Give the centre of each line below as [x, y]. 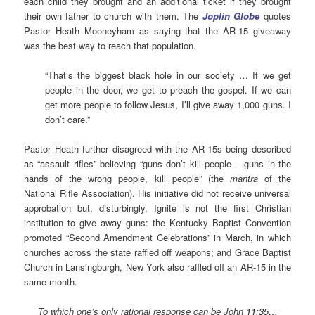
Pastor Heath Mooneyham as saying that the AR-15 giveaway [157, 30]
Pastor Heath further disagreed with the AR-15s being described [157, 148]
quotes [275, 15]
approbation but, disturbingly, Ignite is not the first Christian [157, 207]
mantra [244, 178]
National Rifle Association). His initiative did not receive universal [157, 193]
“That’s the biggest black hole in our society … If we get [168, 75]
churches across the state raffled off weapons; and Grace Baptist [157, 252]
